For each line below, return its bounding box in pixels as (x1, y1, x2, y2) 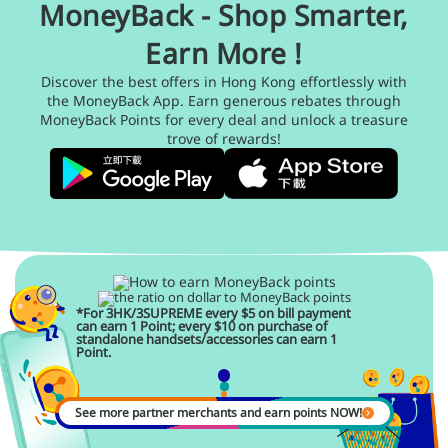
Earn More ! (145, 34, 303, 72)
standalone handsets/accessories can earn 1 (76, 330, 337, 348)
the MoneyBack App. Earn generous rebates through (47, 91, 401, 110)
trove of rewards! (167, 129, 281, 148)
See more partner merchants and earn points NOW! (74, 403, 362, 421)
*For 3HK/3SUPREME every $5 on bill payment (76, 304, 351, 322)
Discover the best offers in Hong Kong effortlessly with (41, 72, 407, 91)
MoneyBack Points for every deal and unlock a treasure (40, 110, 408, 129)
